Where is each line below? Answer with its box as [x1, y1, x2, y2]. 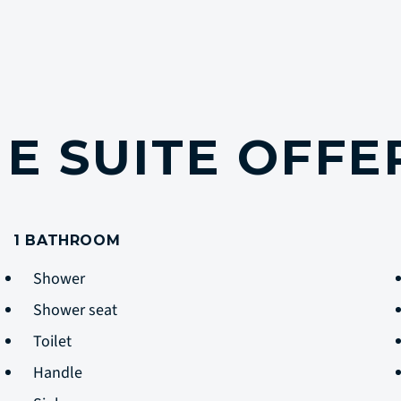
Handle [33, 362, 86, 384]
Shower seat [33, 299, 121, 321]
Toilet [33, 330, 79, 353]
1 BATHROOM [13, 232, 121, 249]
